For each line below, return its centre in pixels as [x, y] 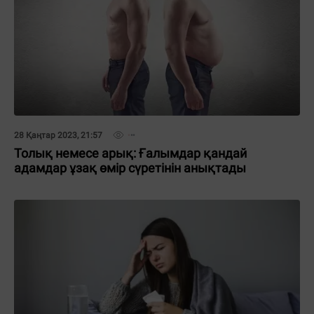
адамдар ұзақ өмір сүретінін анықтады [130, 168]
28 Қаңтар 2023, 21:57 [58, 135]
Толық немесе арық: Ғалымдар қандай [130, 153]
